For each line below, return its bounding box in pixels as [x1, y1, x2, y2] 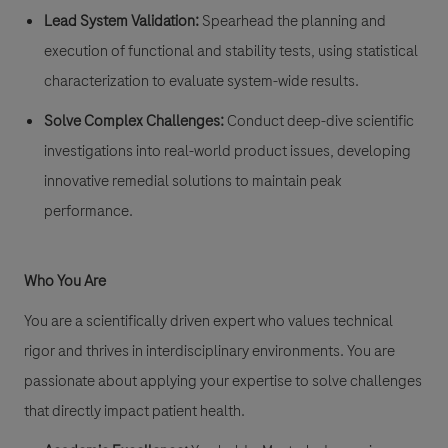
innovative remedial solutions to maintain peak [44, 170, 342, 193]
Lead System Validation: [44, 10, 199, 33]
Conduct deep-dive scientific [227, 110, 414, 133]
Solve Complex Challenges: [44, 110, 224, 133]
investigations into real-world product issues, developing [44, 140, 411, 163]
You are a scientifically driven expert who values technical [24, 310, 393, 333]
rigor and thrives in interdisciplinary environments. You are [24, 340, 395, 363]
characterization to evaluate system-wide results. [44, 70, 359, 93]
